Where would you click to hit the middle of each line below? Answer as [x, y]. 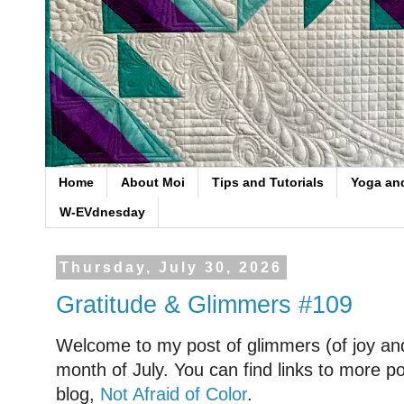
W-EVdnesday [102, 212]
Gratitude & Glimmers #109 [204, 305]
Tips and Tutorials [268, 183]
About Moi [153, 183]
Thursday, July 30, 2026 [171, 267]
